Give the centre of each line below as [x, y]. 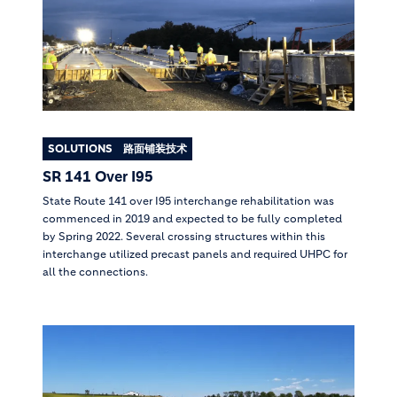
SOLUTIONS [80, 149]
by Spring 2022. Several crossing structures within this [184, 237]
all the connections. [95, 272]
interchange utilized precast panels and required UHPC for [195, 254]
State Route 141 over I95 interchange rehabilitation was [188, 201]
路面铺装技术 [155, 149]
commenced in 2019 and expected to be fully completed [192, 219]
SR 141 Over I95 [98, 177]
